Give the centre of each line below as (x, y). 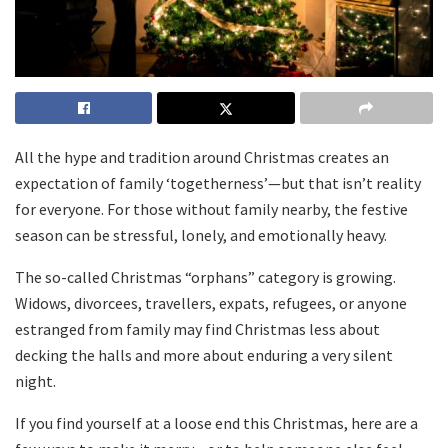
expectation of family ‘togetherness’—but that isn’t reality (218, 182)
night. (35, 380)
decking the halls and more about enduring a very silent (204, 354)
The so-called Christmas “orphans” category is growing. (205, 276)
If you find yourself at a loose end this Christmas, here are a (216, 422)
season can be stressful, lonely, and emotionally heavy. (201, 234)
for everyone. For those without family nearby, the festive (211, 208)
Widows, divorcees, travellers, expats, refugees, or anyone (211, 302)
